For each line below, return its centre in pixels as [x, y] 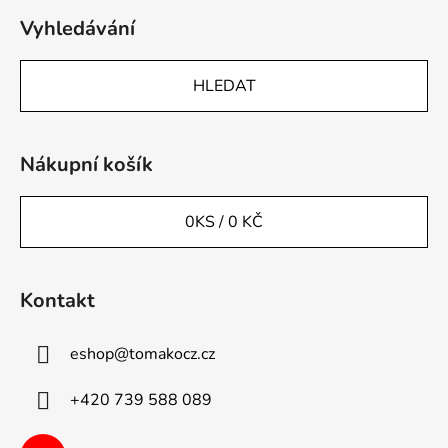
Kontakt [57, 301]
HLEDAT [224, 86]
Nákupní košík [86, 165]
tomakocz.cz [172, 353]
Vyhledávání [77, 29]
